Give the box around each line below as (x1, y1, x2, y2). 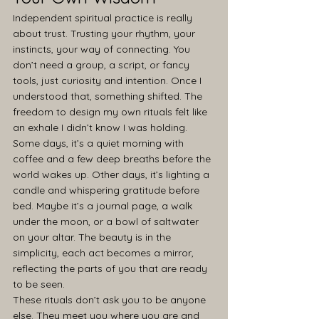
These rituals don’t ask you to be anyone (13, 293, 209, 306)
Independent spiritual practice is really (13, 11, 195, 24)
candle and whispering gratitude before (13, 184, 202, 197)
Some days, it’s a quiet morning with (13, 137, 187, 150)
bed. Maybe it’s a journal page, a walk (13, 199, 195, 212)
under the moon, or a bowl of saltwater (13, 215, 202, 228)
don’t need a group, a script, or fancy (13, 58, 192, 71)
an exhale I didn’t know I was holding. (13, 121, 187, 134)
